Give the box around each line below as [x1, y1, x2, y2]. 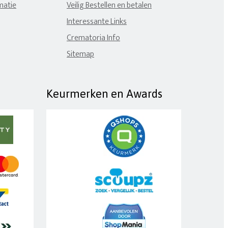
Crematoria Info [67, 31, 120, 45]
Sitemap [67, 47, 94, 62]
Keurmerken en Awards [46, 87, 162, 101]
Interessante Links [67, 15, 127, 29]
